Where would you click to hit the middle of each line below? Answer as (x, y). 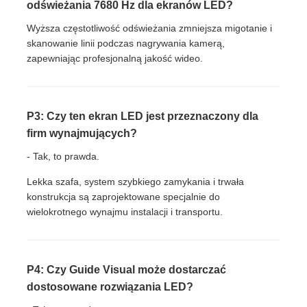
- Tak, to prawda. (63, 156)
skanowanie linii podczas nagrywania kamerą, (126, 43)
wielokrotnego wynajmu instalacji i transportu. (125, 211)
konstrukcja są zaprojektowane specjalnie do (124, 196)
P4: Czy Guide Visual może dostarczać (127, 269)
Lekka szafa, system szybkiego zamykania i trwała (136, 181)
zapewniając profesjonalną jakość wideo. (115, 58)
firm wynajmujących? (82, 133)
